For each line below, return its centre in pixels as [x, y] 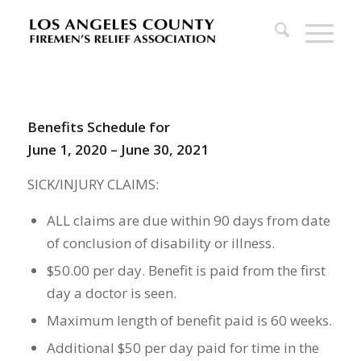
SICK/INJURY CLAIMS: [93, 184]
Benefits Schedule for [98, 127]
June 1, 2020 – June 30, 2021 [118, 150]
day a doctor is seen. [111, 293]
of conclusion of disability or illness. [160, 243]
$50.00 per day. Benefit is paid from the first [186, 271]
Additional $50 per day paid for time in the [183, 348]
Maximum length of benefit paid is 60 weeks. [189, 321]
